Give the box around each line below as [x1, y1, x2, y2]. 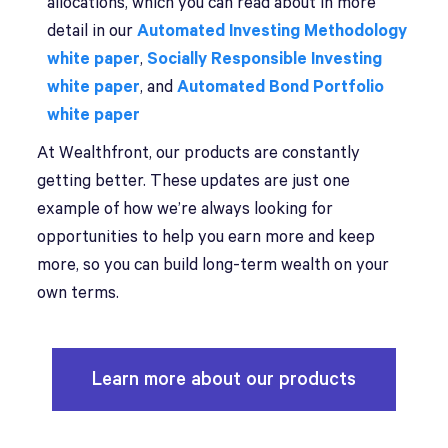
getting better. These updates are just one [37, 171, 351, 191]
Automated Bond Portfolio [177, 77, 385, 97]
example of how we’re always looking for [37, 199, 334, 219]
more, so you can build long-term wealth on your [37, 255, 390, 275]
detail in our [47, 21, 138, 41]
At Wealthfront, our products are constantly [37, 143, 361, 163]
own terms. [37, 283, 120, 303]
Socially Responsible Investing [147, 49, 383, 69]
